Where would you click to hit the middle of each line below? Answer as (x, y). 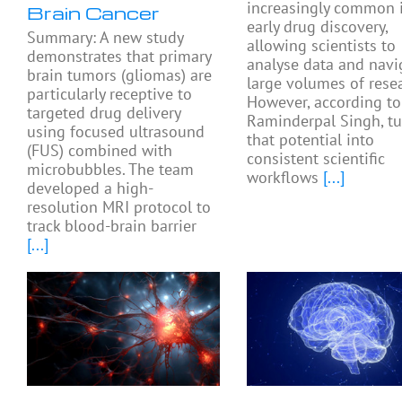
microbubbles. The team (110, 169)
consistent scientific (316, 158)
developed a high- (90, 188)
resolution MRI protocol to (119, 206)
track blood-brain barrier (112, 225)
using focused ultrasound (116, 131)
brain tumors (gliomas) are (119, 74)
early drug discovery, (318, 26)
